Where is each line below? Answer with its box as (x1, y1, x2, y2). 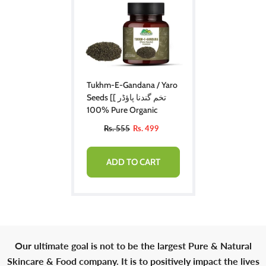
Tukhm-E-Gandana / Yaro (86, 79, 178, 90)
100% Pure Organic (101, 104, 157, 115)
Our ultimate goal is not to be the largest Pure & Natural (14, 239, 252, 251)
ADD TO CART (106, 156, 160, 167)
